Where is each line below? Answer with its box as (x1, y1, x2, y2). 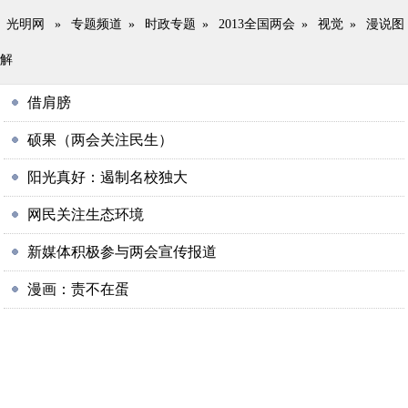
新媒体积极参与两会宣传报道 (27, 244, 218, 260)
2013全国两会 (219, 17, 295, 31)
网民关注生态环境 (27, 207, 145, 222)
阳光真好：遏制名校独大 (27, 169, 189, 185)
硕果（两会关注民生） (27, 132, 174, 148)
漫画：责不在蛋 (27, 281, 130, 297)
